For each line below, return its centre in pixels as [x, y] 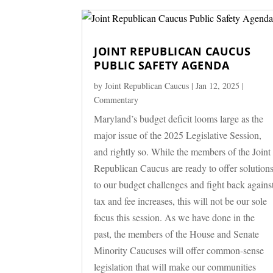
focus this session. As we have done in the [175, 217]
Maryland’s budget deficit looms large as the [179, 118]
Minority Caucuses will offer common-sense [179, 250]
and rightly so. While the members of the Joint [183, 151]
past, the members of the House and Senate [177, 233]
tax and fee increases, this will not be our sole [181, 200]
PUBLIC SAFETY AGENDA [162, 65]
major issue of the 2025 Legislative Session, [178, 135]
